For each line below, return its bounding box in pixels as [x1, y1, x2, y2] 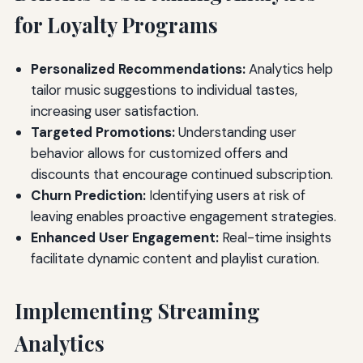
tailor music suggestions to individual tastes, [30, 80, 297, 99]
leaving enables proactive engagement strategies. [30, 207, 336, 225]
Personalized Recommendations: [30, 59, 246, 78]
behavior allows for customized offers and [30, 143, 288, 162]
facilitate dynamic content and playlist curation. [30, 249, 319, 267]
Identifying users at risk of [145, 186, 305, 204]
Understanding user [174, 122, 297, 141]
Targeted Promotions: [30, 122, 175, 141]
